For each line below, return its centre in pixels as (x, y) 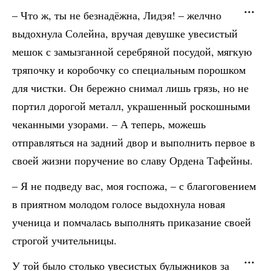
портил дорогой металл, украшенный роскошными (131, 106)
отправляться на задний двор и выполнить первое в (134, 142)
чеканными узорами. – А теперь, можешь (109, 124)
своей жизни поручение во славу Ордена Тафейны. (132, 160)
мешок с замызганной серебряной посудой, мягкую (132, 51)
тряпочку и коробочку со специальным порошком (129, 70)
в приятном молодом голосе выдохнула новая (119, 204)
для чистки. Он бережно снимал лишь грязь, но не (130, 88)
